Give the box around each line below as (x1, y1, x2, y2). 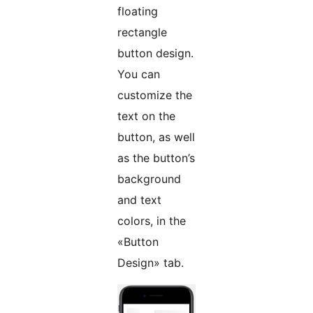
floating (117, 4, 158, 19)
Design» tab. (117, 256, 184, 270)
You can (117, 67, 160, 82)
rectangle (117, 25, 167, 40)
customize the (117, 88, 192, 103)
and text (117, 193, 161, 208)
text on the (117, 109, 175, 124)
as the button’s (117, 151, 195, 166)
